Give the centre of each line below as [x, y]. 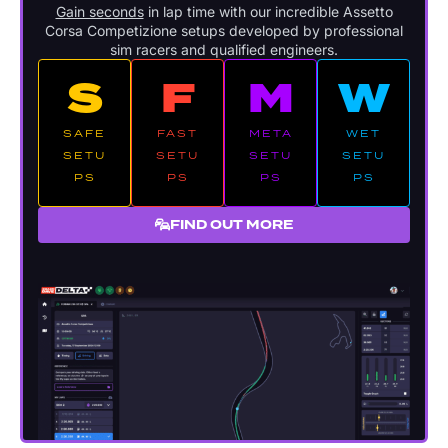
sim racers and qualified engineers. [224, 50]
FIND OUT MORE [231, 225]
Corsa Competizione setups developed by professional [224, 31]
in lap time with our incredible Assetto [268, 12]
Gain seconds [99, 12]
